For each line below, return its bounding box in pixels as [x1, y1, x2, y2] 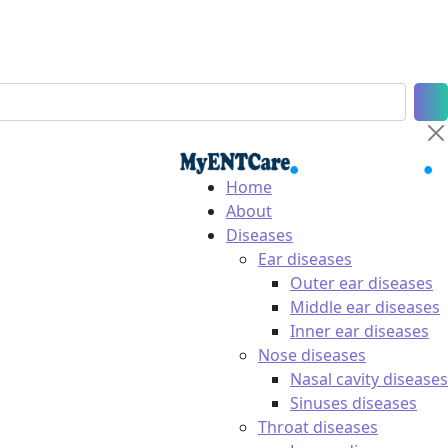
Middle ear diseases [290, 296, 440, 318]
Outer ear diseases [290, 272, 433, 294]
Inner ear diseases [290, 320, 429, 342]
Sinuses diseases [290, 392, 417, 414]
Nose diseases [258, 344, 366, 366]
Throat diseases [258, 416, 378, 438]
